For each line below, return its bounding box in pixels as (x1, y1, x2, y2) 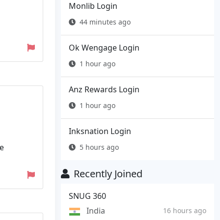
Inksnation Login (69, 126, 131, 137)
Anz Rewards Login (69, 84, 139, 95)
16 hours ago (163, 205, 206, 215)
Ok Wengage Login (69, 42, 139, 54)
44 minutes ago (80, 17, 131, 27)
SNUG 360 (69, 191, 106, 202)
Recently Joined (74, 167, 142, 181)
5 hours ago (80, 142, 119, 152)
